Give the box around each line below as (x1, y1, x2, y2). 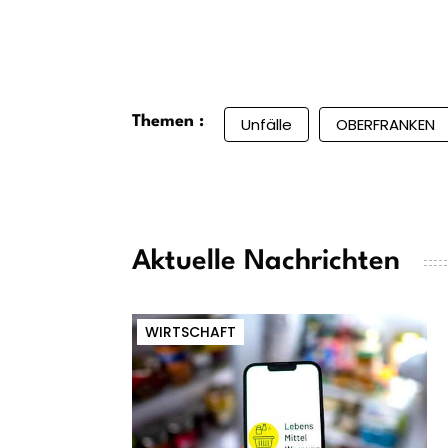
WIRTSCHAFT (145, 322, 236, 343)
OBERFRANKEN (336, 114, 435, 136)
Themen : (132, 113, 204, 131)
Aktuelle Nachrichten (132, 248, 400, 277)
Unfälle (241, 114, 292, 136)
